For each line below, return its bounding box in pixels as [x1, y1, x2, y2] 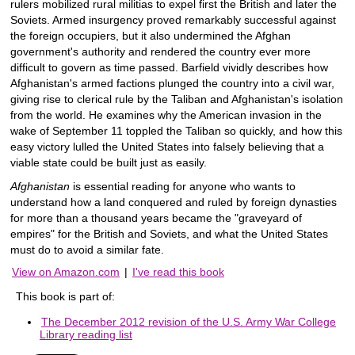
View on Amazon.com [12, 265, 120, 278]
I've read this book [132, 265, 224, 278]
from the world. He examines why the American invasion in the [10, 108, 322, 121]
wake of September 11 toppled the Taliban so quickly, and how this [10, 124, 342, 137]
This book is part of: [16, 289, 115, 303]
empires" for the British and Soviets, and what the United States [10, 227, 328, 240]
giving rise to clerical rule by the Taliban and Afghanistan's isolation [10, 92, 343, 105]
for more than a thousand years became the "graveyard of [10, 211, 302, 224]
